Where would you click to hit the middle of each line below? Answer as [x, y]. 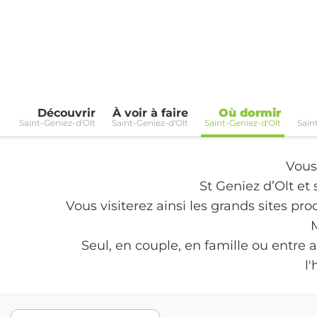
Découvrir [67, 113]
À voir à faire [150, 113]
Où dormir [250, 113]
